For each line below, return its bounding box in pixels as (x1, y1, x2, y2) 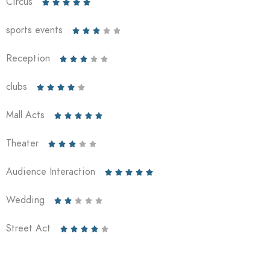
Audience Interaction (6, 165, 95, 178)
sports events (6, 24, 63, 37)
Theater (6, 137, 39, 150)
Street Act (6, 222, 51, 235)
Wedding (6, 193, 45, 207)
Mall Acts (6, 108, 45, 122)
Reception (6, 52, 50, 65)
